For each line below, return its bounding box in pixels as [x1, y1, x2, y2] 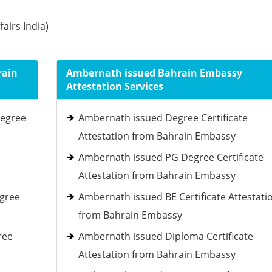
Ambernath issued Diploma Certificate [78, 229, 253, 243]
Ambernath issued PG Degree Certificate [78, 151, 263, 164]
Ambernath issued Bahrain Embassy [66, 66, 242, 80]
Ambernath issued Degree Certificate [78, 111, 248, 124]
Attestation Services [66, 80, 163, 93]
